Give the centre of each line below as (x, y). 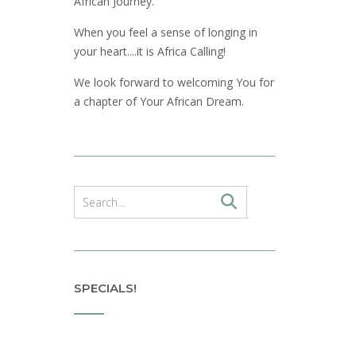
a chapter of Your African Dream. (159, 102)
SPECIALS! (105, 288)
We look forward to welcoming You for (174, 83)
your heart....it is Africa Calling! (149, 51)
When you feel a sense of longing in (165, 32)
